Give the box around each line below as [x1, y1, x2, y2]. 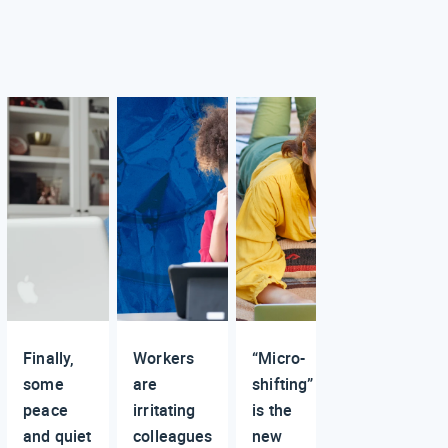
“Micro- [252, 346, 305, 369]
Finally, [23, 346, 75, 369]
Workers [133, 346, 194, 369]
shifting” [252, 372, 314, 395]
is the [252, 398, 292, 421]
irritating [133, 398, 196, 421]
